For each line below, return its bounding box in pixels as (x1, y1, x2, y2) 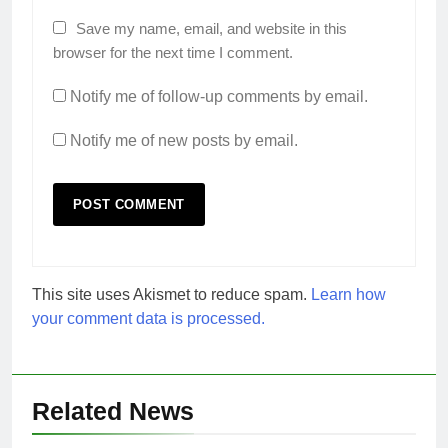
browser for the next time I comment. (53, 44, 293, 62)
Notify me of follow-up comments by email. (70, 88, 368, 106)
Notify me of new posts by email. (70, 132, 298, 150)
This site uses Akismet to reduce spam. (32, 286, 311, 304)
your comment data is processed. (32, 310, 265, 328)
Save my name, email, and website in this (76, 20, 347, 38)
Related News (32, 397, 194, 426)
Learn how (311, 286, 386, 304)
